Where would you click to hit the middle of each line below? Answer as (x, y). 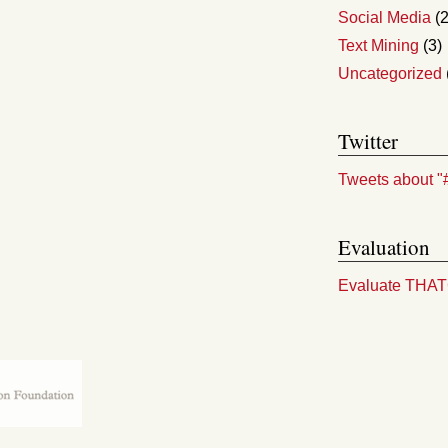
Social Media (384, 17)
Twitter (368, 141)
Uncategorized (390, 73)
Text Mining (378, 45)
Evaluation (384, 247)
